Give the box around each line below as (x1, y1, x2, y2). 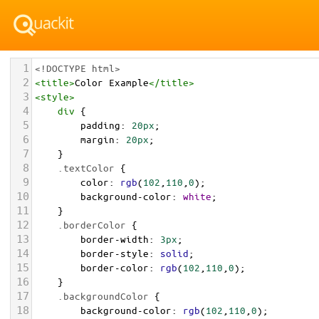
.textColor (58, 162, 115, 174)
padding (80, 119, 120, 131)
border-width (80, 233, 149, 245)
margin (80, 133, 115, 145)
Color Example (75, 76, 149, 88)
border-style (80, 247, 149, 259)
